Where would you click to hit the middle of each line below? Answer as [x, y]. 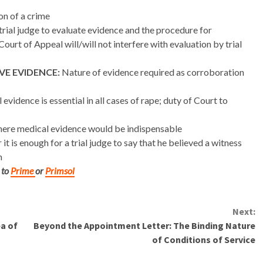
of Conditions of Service [203, 240]
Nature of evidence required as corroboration [153, 72]
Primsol [60, 171]
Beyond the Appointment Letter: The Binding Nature [144, 225]
